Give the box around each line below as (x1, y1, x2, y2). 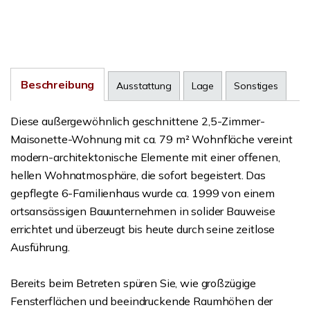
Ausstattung (116, 80, 172, 92)
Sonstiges (234, 80, 278, 92)
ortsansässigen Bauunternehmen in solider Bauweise (10, 204, 275, 218)
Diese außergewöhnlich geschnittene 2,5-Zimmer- (10, 114, 265, 128)
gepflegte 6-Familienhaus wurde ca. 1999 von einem (10, 186, 275, 200)
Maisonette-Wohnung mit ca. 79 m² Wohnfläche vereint (10, 132, 293, 146)
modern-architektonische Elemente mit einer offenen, (10, 150, 280, 164)
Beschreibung (21, 77, 95, 91)
